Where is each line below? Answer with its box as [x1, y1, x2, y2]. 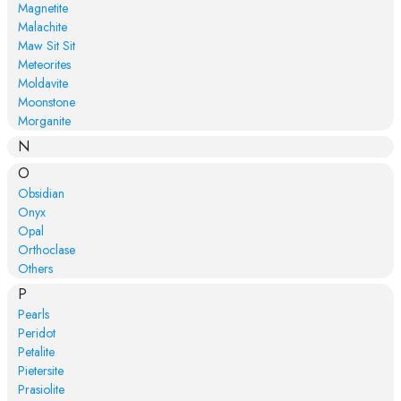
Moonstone [17, 92, 75, 111]
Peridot [17, 323, 55, 342]
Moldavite [17, 73, 68, 92]
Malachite [17, 17, 67, 36]
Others [17, 259, 53, 277]
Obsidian [17, 183, 64, 202]
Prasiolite [17, 380, 64, 398]
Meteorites [17, 55, 71, 73]
